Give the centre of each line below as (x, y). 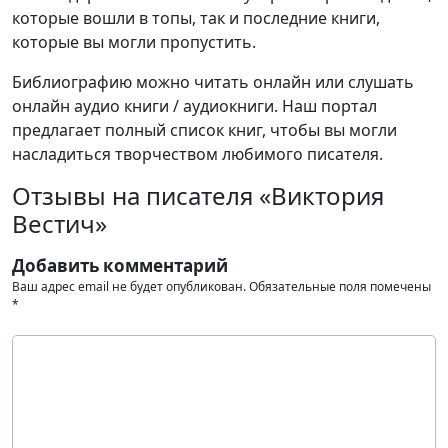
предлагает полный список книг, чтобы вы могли (204, 130)
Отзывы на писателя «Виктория (198, 196)
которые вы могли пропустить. (134, 42)
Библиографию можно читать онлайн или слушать (213, 82)
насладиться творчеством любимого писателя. (197, 154)
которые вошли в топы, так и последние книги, (196, 18)
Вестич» (59, 224)
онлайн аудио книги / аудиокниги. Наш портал (194, 106)
